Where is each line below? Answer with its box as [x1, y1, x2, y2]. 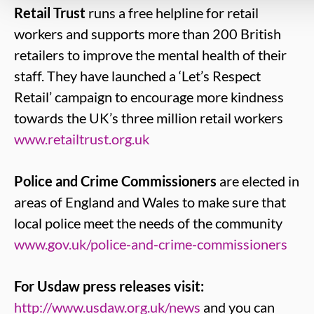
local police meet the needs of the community [14, 214, 282, 231]
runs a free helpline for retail [86, 4, 259, 21]
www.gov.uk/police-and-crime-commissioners [14, 235, 287, 252]
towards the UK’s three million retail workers [14, 109, 283, 126]
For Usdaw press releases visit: [14, 278, 204, 294]
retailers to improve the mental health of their [14, 46, 287, 63]
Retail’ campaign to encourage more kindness [14, 88, 284, 105]
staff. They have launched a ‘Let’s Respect [14, 67, 261, 84]
